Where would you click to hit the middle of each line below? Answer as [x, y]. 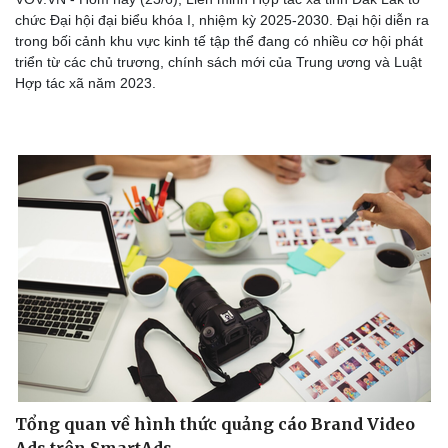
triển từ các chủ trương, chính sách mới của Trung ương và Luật [218, 62]
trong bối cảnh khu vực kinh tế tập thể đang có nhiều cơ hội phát [219, 41]
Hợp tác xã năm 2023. [85, 83]
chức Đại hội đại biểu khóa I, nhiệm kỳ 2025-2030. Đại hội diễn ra [222, 20]
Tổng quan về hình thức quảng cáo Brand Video [215, 424]
